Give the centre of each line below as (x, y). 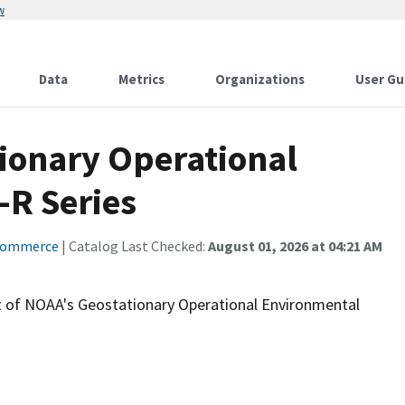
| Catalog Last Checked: (133, 246)
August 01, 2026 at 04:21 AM (295, 246)
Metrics (141, 79)
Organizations (260, 79)
